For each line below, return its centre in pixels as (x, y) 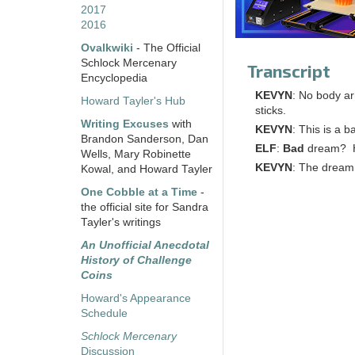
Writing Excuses (125, 124)
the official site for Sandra (145, 208)
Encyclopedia (114, 78)
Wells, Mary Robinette (136, 155)
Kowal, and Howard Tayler (147, 170)
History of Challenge (136, 261)
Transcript (289, 71)
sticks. (271, 111)
